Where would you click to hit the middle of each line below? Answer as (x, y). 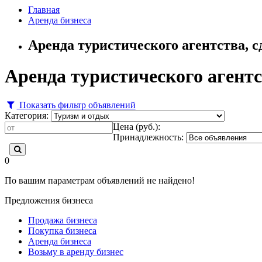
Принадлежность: (148, 137)
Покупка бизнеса (62, 230)
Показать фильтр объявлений (76, 105)
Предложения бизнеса (49, 200)
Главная (44, 9)
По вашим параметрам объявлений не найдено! (100, 180)
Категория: (27, 115)
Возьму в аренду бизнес (76, 251)
